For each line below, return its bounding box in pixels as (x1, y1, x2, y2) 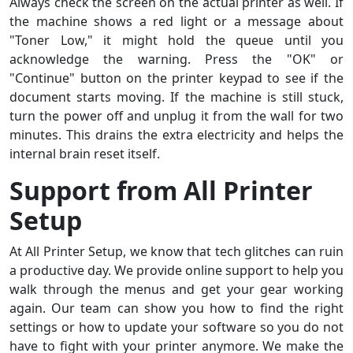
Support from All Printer (9, 173, 313, 207)
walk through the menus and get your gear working (9, 280, 344, 298)
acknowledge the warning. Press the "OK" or (9, 50, 344, 68)
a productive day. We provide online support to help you (9, 261, 344, 279)
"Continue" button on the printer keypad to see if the (9, 69, 344, 87)
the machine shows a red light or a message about (9, 12, 344, 30)
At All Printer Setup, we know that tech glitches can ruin (9, 242, 344, 260)
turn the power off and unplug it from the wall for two (9, 106, 344, 124)
